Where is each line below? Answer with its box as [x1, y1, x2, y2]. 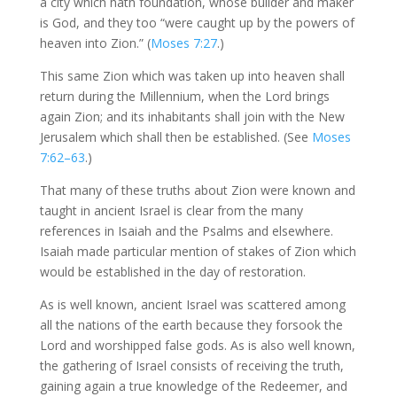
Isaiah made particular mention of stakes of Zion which [39, 243, 356, 260]
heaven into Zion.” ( [39, 35, 151, 51]
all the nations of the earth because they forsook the [39, 316, 343, 333]
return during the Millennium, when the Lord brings [39, 88, 330, 105]
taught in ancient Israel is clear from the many [39, 202, 303, 219]
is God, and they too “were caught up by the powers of [39, 14, 354, 31]
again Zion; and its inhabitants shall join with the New [39, 108, 345, 125]
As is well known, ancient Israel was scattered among [39, 296, 346, 313]
